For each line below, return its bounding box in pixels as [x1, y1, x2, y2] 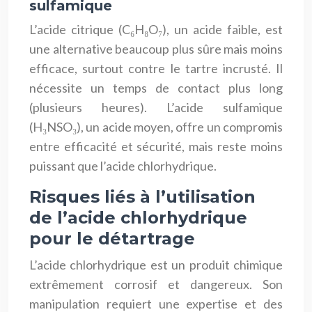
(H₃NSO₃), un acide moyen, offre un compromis [29, 118, 283, 134]
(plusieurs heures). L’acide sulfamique [29, 99, 283, 115]
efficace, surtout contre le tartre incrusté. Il [29, 60, 283, 76]
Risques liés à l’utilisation [29, 186, 256, 207]
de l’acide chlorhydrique [29, 207, 247, 228]
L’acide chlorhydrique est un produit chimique [29, 256, 283, 272]
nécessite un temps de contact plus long [29, 79, 283, 95]
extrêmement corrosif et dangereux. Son [29, 276, 283, 292]
